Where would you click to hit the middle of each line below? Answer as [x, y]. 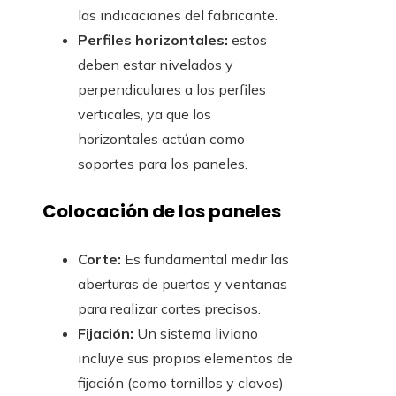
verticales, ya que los [145, 114]
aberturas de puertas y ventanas [183, 283]
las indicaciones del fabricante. [178, 15]
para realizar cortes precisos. [169, 308]
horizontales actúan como [161, 139]
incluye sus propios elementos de [185, 358]
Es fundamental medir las [205, 259]
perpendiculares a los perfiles [172, 90]
